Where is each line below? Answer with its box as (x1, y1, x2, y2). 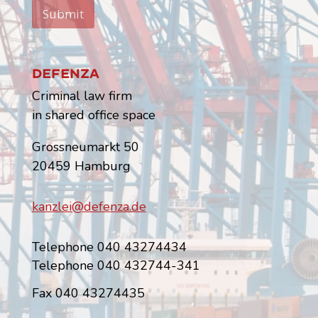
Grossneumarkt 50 (31, 138, 139, 156)
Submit (42, 6, 84, 23)
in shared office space (31, 106, 155, 124)
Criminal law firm (31, 87, 132, 105)
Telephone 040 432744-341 (31, 257, 200, 275)
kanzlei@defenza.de (31, 198, 146, 216)
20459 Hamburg (31, 158, 131, 175)
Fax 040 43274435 (31, 285, 145, 302)
